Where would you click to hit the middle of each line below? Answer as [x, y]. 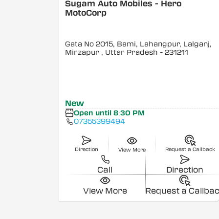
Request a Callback [190, 149]
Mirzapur [83, 53]
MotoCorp [86, 13]
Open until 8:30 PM [109, 113]
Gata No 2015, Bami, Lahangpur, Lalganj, [139, 44]
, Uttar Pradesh [130, 53]
